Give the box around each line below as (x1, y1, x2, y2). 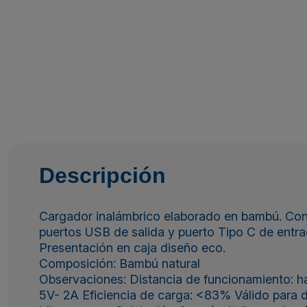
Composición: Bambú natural (38, 256, 200, 271)
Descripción (38, 162, 166, 188)
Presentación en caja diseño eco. (38, 240, 225, 255)
